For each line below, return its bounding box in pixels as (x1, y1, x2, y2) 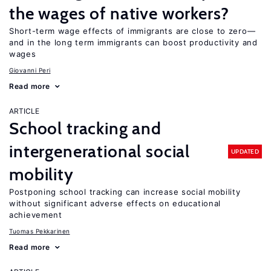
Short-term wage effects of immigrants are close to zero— (9, 26, 256, 36)
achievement (9, 210, 62, 220)
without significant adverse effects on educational (9, 198, 221, 208)
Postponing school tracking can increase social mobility (9, 187, 241, 197)
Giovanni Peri (9, 67, 51, 74)
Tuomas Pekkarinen (9, 227, 70, 235)
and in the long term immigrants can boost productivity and (9, 38, 258, 47)
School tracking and (9, 118, 162, 139)
